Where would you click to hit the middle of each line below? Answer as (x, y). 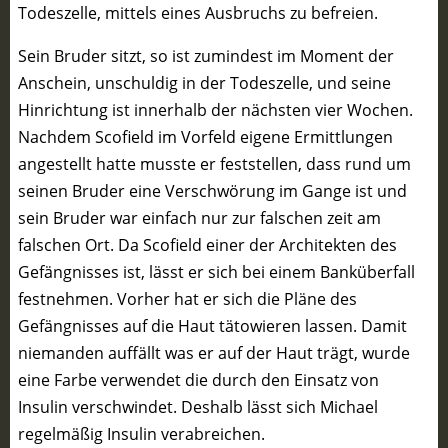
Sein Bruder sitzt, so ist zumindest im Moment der (206, 56)
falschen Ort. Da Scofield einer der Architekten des (207, 245)
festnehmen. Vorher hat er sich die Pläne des (187, 299)
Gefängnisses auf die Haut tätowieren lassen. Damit (212, 326)
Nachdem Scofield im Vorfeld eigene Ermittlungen (205, 137)
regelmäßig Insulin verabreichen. (141, 434)
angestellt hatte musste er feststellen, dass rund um (214, 164)
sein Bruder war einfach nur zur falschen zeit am (199, 218)
